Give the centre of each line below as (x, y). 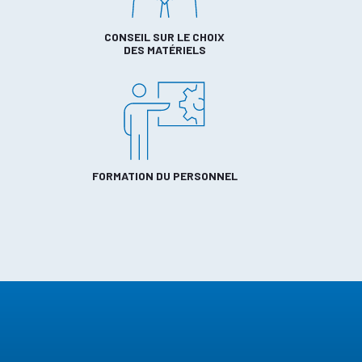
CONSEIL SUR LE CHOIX (165, 36)
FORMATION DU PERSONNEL (164, 175)
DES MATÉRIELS (164, 49)
